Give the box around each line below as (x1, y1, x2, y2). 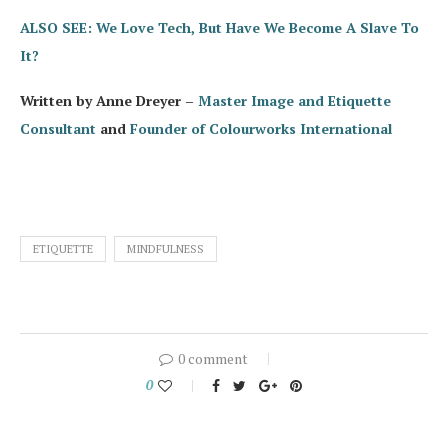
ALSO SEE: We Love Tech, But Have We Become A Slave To (20, 18, 419, 38)
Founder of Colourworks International (130, 119, 392, 139)
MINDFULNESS (127, 242, 204, 257)
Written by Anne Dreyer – (20, 91, 198, 111)
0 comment (178, 349, 248, 369)
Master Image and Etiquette (198, 91, 391, 111)
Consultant (20, 119, 96, 139)
